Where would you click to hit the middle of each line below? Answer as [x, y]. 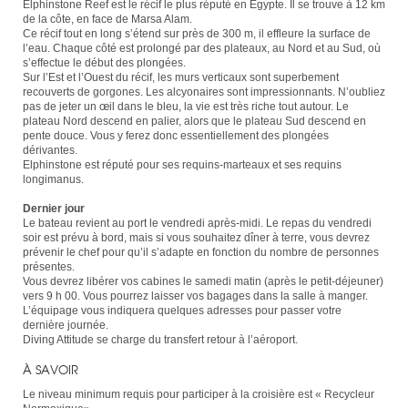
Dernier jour [54, 209]
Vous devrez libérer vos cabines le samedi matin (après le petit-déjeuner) [203, 281]
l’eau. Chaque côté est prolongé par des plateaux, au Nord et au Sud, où [202, 48]
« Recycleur [345, 394]
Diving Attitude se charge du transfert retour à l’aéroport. [160, 340]
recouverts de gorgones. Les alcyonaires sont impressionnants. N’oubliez [204, 92]
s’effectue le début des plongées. [104, 63]
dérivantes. [50, 150]
